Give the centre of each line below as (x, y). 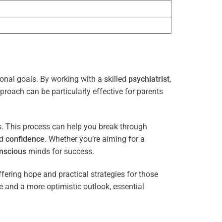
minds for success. (60, 151)
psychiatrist (149, 79)
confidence (25, 139)
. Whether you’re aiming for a (95, 139)
